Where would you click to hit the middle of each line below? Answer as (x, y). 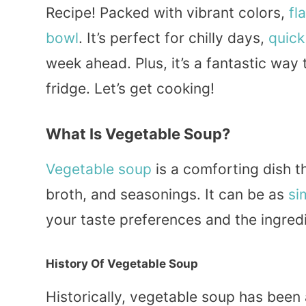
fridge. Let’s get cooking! (130, 88)
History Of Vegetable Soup (122, 263)
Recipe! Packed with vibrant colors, (167, 12)
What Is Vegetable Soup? (138, 134)
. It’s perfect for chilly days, (173, 38)
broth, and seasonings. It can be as (167, 195)
